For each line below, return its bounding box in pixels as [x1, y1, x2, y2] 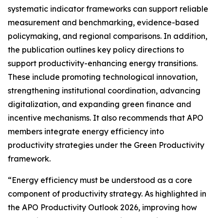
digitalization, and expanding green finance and [8, 99, 191, 109]
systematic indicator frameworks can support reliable [8, 3, 208, 14]
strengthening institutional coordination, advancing [8, 85, 200, 95]
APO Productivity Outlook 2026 [22, 202, 138, 212]
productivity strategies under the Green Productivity [8, 140, 204, 150]
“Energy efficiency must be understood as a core [8, 175, 192, 185]
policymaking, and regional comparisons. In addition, [8, 31, 207, 41]
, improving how [138, 202, 197, 212]
